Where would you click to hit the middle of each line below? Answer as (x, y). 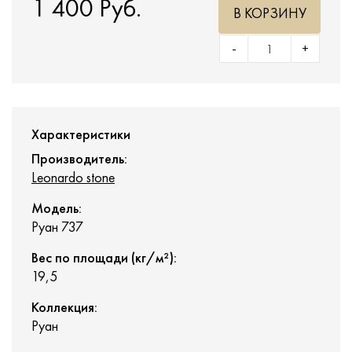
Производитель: (79, 158)
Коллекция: (64, 307)
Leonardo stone (73, 177)
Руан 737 (57, 227)
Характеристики (81, 134)
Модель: (57, 208)
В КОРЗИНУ (269, 13)
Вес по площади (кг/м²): (104, 257)
